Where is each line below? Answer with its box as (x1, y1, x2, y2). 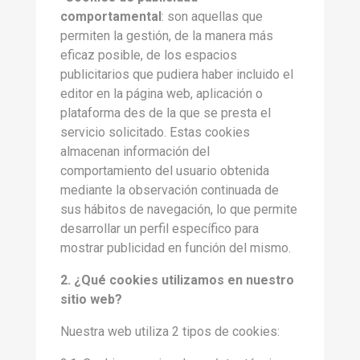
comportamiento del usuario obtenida (60, 163, 269, 178)
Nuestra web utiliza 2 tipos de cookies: (60, 324, 280, 339)
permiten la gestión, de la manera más (60, 28, 273, 43)
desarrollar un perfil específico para (60, 221, 259, 236)
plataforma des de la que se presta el (60, 105, 271, 121)
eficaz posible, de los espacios (60, 47, 237, 63)
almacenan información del (60, 144, 210, 159)
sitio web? (60, 292, 122, 307)
